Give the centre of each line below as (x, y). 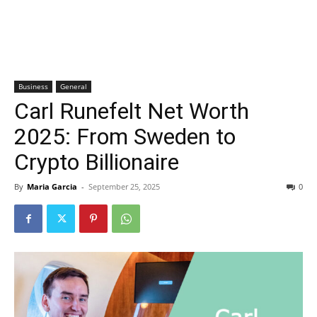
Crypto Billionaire (97, 162)
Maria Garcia (52, 186)
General (74, 86)
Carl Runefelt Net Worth (132, 111)
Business (33, 86)
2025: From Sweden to (125, 137)
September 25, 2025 (124, 186)
